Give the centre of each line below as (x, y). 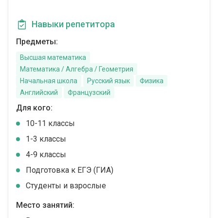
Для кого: (34, 108)
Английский (39, 92)
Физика (152, 81)
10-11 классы (50, 123)
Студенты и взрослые (66, 186)
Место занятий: (45, 205)
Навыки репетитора (73, 24)
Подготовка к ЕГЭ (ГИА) (70, 170)
